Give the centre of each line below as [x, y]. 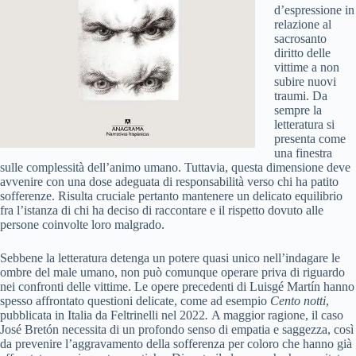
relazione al [303, 25]
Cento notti [298, 301]
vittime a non [307, 68]
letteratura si [304, 125]
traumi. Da [301, 96]
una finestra [303, 153]
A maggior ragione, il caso [277, 315]
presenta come [310, 139]
